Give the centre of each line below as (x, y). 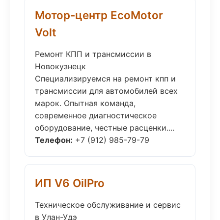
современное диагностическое (96, 115)
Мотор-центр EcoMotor (99, 15)
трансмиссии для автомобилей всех (106, 91)
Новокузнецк (60, 66)
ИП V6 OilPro (70, 183)
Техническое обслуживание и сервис (108, 205)
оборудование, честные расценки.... (105, 128)
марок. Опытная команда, (85, 103)
